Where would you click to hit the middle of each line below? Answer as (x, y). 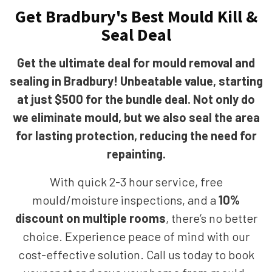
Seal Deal (136, 35)
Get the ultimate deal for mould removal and (136, 63)
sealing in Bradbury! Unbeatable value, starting (136, 81)
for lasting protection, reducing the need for (136, 135)
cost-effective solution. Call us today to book (136, 254)
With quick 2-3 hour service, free (136, 182)
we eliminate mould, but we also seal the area (136, 117)
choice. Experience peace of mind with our (136, 236)
